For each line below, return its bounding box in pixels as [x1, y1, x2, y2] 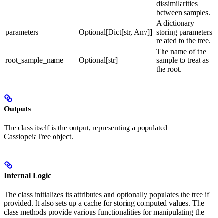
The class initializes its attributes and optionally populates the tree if [4, 190, 209, 199]
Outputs [4, 105, 31, 113]
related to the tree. [156, 36, 211, 45]
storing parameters [156, 27, 212, 36]
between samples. [156, 8, 210, 17]
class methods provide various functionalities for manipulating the [4, 207, 204, 216]
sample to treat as [156, 55, 209, 64]
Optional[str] [79, 55, 118, 64]
